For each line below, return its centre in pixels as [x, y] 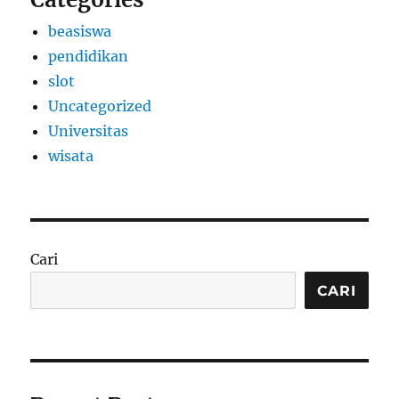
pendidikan [89, 57]
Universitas [89, 131]
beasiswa [80, 32]
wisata [71, 156]
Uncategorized [100, 106]
